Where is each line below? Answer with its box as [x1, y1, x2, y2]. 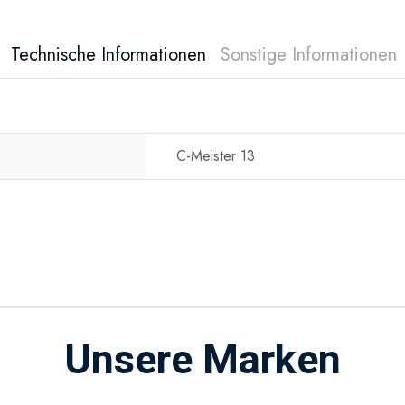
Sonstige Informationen [220, 42, 397, 68]
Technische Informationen [10, 42, 206, 68]
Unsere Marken [64, 335, 341, 383]
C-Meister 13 [176, 146, 255, 166]
